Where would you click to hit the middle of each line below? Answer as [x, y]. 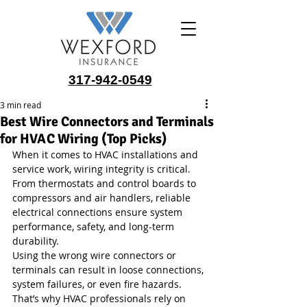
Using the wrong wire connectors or [96, 255]
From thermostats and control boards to [106, 183]
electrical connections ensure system [99, 212]
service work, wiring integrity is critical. [103, 169]
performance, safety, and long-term [95, 226]
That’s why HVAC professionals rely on [100, 298]
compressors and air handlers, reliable [103, 198]
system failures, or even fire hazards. [98, 284]
